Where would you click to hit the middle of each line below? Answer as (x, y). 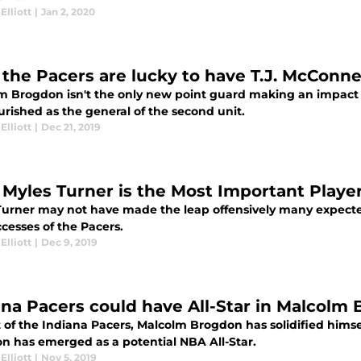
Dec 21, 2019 (71, 127)
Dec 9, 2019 (69, 242)
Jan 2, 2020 (68, 12)
